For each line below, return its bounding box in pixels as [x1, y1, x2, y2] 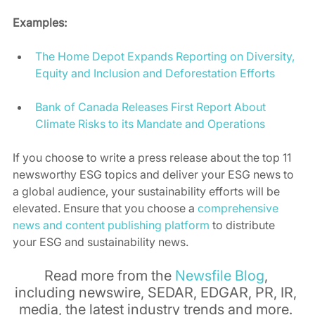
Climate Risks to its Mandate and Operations [35, 117, 265, 131]
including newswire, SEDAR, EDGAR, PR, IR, [15, 284, 300, 302]
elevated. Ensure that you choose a [13, 201, 198, 216]
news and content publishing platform [13, 218, 210, 233]
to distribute [210, 218, 278, 233]
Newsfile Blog [174, 267, 264, 285]
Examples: [13, 15, 67, 30]
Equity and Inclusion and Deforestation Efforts [35, 66, 275, 81]
